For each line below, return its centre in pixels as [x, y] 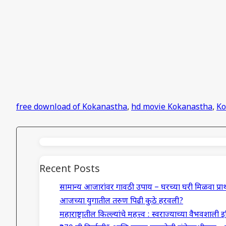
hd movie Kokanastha [172, 108]
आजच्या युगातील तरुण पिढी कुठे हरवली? [121, 202]
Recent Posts [70, 169]
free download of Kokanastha [72, 108]
